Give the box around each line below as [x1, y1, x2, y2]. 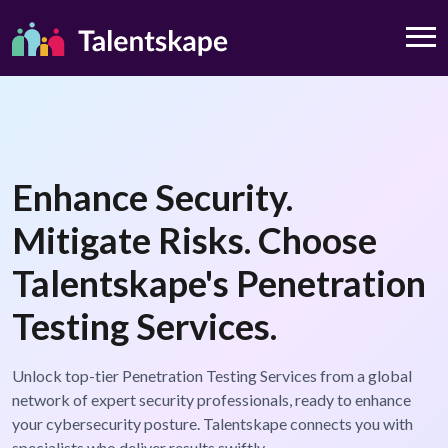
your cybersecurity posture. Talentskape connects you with [12, 414, 413, 434]
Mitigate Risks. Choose [12, 218, 377, 263]
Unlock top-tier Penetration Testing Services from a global [12, 366, 412, 386]
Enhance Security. [12, 175, 293, 220]
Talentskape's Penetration [12, 261, 426, 306]
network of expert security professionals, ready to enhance [12, 390, 411, 410]
